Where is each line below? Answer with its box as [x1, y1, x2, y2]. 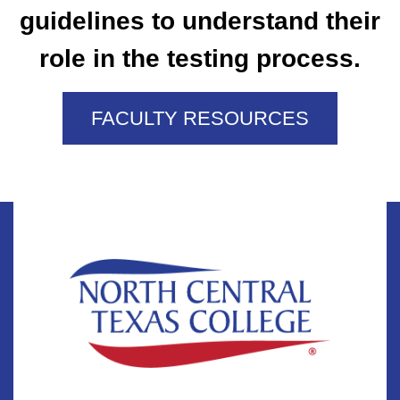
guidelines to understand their [20, 7, 380, 36]
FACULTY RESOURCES [91, 107, 309, 130]
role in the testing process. [39, 45, 361, 73]
